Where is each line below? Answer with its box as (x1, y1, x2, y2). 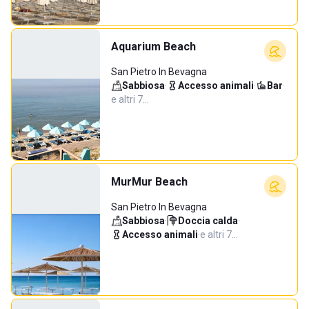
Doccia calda (178, 215, 238, 226)
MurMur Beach (111, 175, 188, 188)
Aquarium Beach (111, 40, 196, 53)
